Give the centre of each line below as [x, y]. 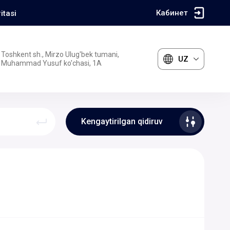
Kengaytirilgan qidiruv [122, 121]
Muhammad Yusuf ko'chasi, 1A [51, 63]
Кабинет [172, 13]
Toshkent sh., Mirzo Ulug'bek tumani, [60, 54]
